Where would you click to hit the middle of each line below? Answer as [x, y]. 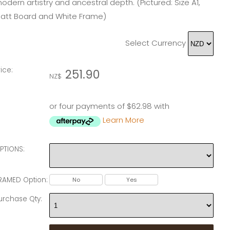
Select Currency [156, 43]
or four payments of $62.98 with [109, 106]
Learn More [123, 120]
